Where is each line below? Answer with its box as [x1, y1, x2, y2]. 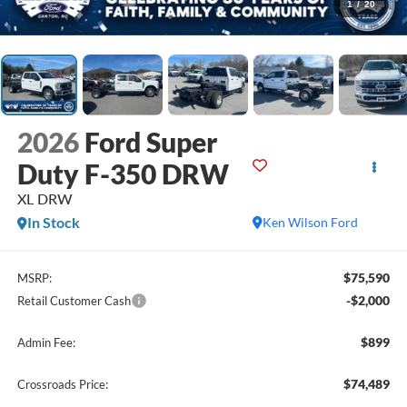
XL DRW [16, 190, 73, 208]
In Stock [26, 213, 80, 232]
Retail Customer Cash [16, 293, 131, 308]
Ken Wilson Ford [263, 214, 359, 231]
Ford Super [84, 125, 217, 159]
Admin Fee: [16, 334, 75, 350]
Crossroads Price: [16, 376, 108, 392]
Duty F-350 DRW [16, 157, 229, 191]
